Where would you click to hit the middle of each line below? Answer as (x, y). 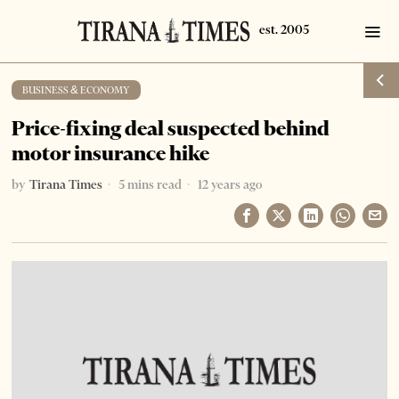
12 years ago (229, 184)
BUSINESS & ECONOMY (77, 90)
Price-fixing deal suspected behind (171, 128)
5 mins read (149, 184)
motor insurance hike (111, 153)
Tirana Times (66, 184)
